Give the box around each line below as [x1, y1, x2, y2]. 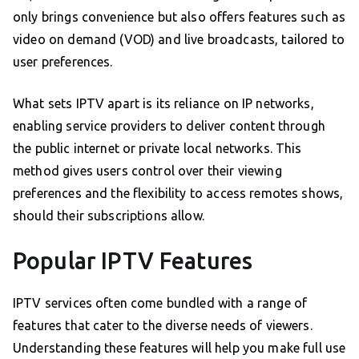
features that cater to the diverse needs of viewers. [13, 318, 313, 333]
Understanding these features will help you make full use [13, 341, 346, 356]
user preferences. [13, 54, 113, 70]
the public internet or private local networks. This [13, 141, 302, 156]
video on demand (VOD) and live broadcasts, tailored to [13, 32, 345, 47]
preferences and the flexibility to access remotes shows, [13, 186, 344, 201]
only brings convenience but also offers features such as [13, 10, 346, 25]
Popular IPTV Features [13, 248, 253, 274]
